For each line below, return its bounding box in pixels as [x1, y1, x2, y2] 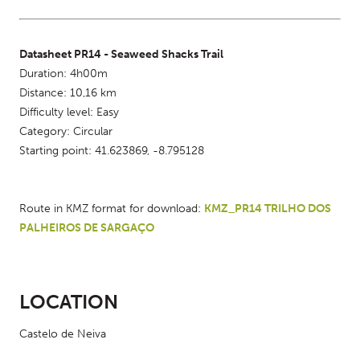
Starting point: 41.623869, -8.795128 [19, 144, 204, 157]
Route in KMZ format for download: [19, 202, 204, 215]
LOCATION [19, 290, 118, 313]
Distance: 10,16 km [19, 86, 117, 100]
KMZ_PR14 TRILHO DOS [204, 202, 331, 215]
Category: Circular [19, 125, 112, 138]
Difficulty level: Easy [19, 105, 119, 119]
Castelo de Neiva [19, 327, 106, 341]
